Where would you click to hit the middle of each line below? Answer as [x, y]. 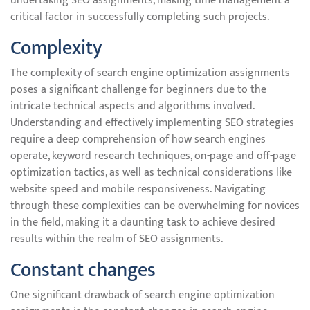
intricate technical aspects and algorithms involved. [132, 106]
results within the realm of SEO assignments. [117, 239]
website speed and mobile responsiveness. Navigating [138, 189]
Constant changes [83, 270]
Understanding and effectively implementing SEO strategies [152, 123]
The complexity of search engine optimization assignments [150, 73]
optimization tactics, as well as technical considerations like [151, 173]
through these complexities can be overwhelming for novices [155, 206]
